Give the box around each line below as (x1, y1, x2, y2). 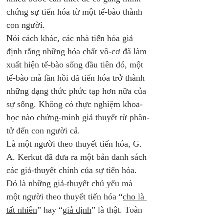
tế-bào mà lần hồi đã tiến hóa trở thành (6, 73, 147, 83)
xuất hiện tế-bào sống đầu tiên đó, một (6, 60, 146, 69)
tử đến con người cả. (6, 126, 83, 135)
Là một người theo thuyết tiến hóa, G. (6, 139, 144, 149)
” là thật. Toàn (91, 205, 145, 215)
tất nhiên (6, 205, 37, 215)
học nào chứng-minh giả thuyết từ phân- (6, 112, 150, 122)
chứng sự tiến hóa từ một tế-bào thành (6, 7, 145, 17)
